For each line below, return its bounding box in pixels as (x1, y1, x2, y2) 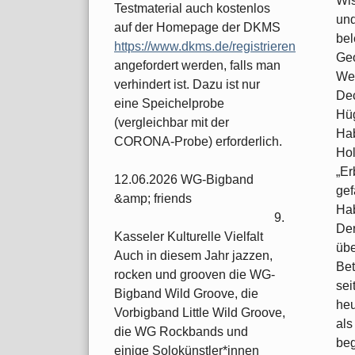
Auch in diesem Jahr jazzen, (114, 249, 273, 263)
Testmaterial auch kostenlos (114, 2, 270, 16)
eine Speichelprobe (114, 97, 224, 111)
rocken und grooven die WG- (114, 268, 275, 282)
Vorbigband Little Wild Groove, (114, 306, 285, 320)
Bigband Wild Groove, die (114, 287, 258, 301)
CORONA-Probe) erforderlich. (114, 135, 282, 149)
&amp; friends (114, 192, 192, 206)
